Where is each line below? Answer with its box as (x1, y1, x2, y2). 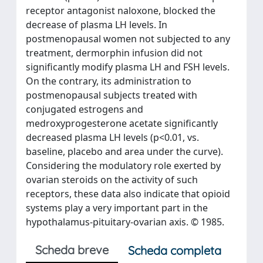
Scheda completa (128, 243, 221, 258)
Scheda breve (35, 242, 109, 257)
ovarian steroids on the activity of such (26, 173, 198, 186)
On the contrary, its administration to (26, 75, 191, 87)
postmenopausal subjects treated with (26, 89, 197, 102)
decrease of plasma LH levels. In (26, 18, 167, 31)
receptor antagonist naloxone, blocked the (26, 4, 215, 17)
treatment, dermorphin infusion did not (26, 46, 203, 59)
